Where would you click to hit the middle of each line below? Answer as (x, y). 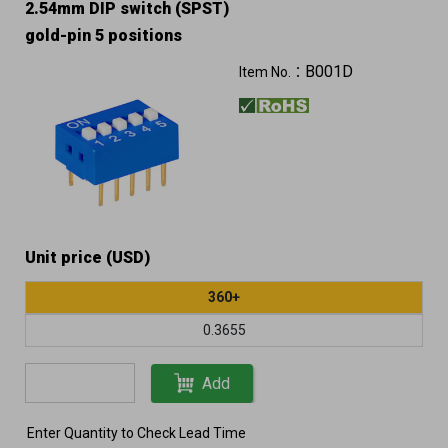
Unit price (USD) (87, 257)
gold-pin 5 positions (103, 35)
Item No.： (272, 72)
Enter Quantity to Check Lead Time (136, 433)
